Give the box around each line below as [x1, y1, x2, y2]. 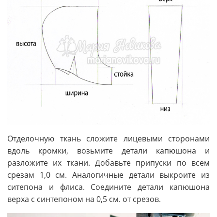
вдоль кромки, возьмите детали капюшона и [7, 145, 210, 156]
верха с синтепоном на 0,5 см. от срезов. [7, 193, 161, 204]
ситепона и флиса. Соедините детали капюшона [7, 181, 210, 192]
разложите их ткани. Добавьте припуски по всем [7, 157, 210, 168]
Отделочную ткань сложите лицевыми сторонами [7, 133, 210, 144]
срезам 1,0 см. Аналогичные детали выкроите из [7, 169, 210, 180]
